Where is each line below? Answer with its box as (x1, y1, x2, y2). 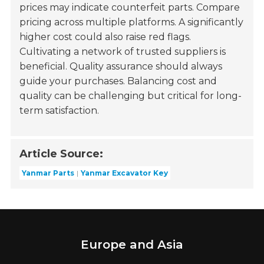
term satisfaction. (19, 104, 100, 116)
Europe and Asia (81, 237, 183, 252)
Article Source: (19, 147, 104, 160)
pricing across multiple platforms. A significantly (19, 16, 244, 28)
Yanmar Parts (22, 168, 75, 177)
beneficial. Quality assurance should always (19, 60, 223, 72)
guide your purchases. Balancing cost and (19, 75, 217, 87)
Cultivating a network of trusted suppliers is (19, 45, 226, 57)
